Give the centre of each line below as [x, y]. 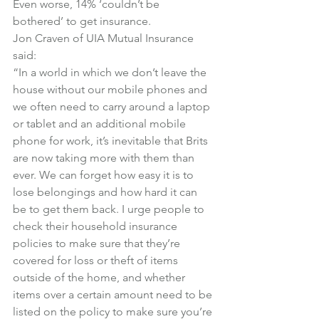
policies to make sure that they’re [98, 243]
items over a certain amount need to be [114, 294]
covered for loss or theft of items [97, 260]
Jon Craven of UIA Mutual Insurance [105, 38]
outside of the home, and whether [100, 277]
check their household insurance [96, 226]
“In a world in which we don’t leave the [111, 72]
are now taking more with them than [105, 158]
